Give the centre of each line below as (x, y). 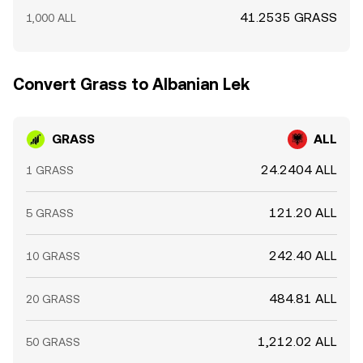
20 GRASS (53, 299)
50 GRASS (53, 342)
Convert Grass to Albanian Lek (131, 84)
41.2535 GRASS (288, 17)
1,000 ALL (51, 18)
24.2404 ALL (299, 170)
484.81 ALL (303, 299)
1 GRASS (50, 170)
